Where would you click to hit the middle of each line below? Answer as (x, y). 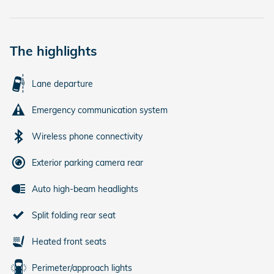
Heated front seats (69, 241)
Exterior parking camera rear (87, 162)
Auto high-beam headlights (85, 189)
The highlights (54, 50)
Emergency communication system (100, 110)
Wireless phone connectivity (87, 136)
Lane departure (62, 83)
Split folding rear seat (74, 215)
